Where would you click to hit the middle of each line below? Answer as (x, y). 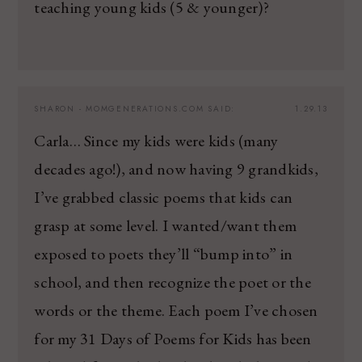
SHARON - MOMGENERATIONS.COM (119, 108)
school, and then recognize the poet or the (173, 282)
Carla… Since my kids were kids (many (156, 140)
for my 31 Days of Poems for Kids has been (173, 338)
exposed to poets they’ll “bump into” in (164, 253)
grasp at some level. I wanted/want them (166, 225)
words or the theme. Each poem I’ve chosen (176, 310)
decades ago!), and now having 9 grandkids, (176, 168)
